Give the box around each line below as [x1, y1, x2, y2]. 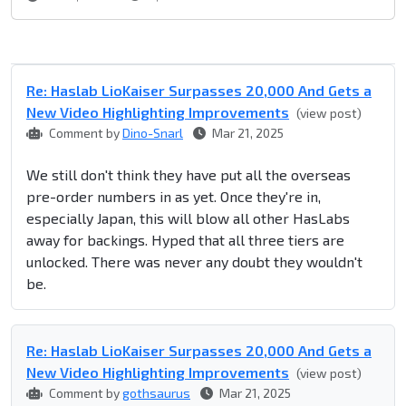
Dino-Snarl [122, 125, 183, 141]
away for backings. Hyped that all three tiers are [26, 231, 344, 249]
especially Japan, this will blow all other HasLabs [26, 209, 350, 227]
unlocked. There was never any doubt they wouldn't [26, 253, 362, 271]
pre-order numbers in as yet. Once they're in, [26, 188, 321, 206]
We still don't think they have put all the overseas [26, 166, 351, 184]
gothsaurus [122, 385, 190, 401]
